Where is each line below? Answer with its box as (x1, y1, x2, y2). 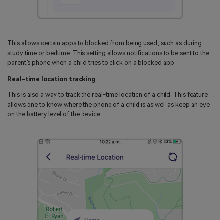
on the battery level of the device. (7, 110, 102, 118)
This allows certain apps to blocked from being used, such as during (7, 39, 202, 47)
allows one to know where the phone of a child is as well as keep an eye (7, 101, 210, 109)
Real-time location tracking (7, 75, 96, 82)
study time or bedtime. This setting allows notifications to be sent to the (7, 49, 209, 56)
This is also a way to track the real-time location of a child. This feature (7, 91, 208, 99)
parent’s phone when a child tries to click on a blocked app (7, 58, 174, 66)
